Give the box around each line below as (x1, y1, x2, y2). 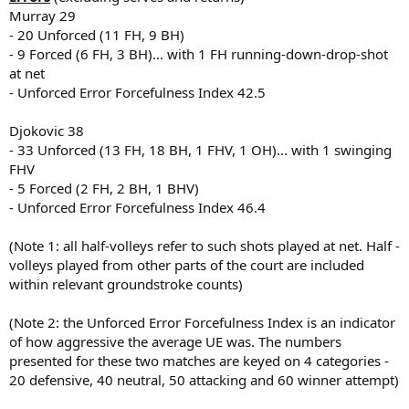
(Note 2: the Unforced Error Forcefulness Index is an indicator (9, 312, 395, 331)
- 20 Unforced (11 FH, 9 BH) (9, 25, 184, 44)
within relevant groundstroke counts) (9, 274, 243, 293)
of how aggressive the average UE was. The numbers (9, 331, 341, 351)
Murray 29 (9, 5, 76, 25)
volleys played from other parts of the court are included (9, 255, 364, 274)
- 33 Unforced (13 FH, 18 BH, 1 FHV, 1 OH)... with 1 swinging (9, 140, 392, 159)
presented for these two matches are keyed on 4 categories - (9, 351, 389, 370)
